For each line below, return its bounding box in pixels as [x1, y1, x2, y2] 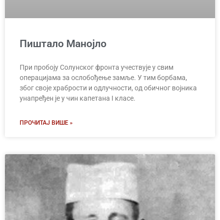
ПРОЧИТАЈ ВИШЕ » [20, 119, 73, 126]
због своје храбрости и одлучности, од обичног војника [20, 83, 197, 92]
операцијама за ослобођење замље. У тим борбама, [20, 73, 187, 82]
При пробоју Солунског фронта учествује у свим [20, 63, 173, 71]
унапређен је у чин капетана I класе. [20, 94, 136, 102]
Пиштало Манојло [20, 37, 107, 50]
